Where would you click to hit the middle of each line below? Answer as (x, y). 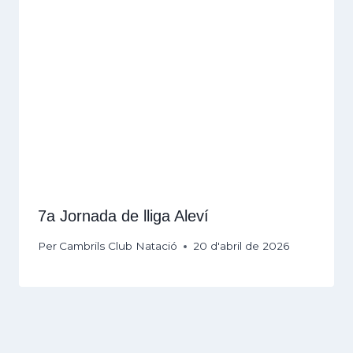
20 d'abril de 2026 (242, 246)
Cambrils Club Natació (119, 246)
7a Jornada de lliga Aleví (123, 216)
